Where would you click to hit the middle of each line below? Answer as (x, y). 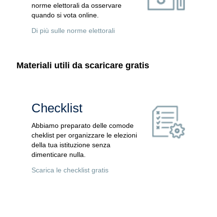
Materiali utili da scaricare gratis (83, 66)
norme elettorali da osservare (76, 6)
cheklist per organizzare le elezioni (84, 135)
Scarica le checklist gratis (70, 170)
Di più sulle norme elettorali (73, 31)
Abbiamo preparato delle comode (82, 126)
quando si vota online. (65, 15)
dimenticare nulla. (58, 155)
